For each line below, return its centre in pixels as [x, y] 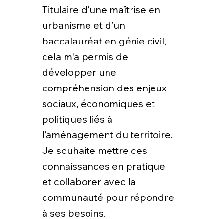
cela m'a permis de [85, 57]
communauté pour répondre [108, 197]
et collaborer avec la [89, 182]
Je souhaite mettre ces [94, 151]
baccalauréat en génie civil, [104, 41]
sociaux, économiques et [98, 104]
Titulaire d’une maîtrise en [101, 10]
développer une [79, 72]
